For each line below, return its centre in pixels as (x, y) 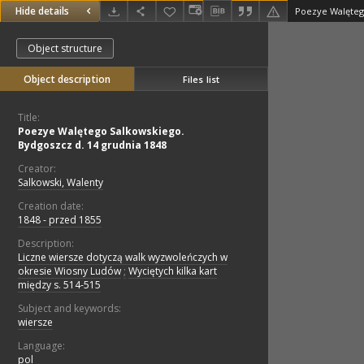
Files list (201, 79)
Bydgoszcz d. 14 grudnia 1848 (92, 145)
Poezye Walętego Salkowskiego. (101, 132)
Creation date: (51, 206)
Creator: (37, 169)
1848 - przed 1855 (60, 220)
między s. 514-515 (59, 285)
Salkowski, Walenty (61, 183)
